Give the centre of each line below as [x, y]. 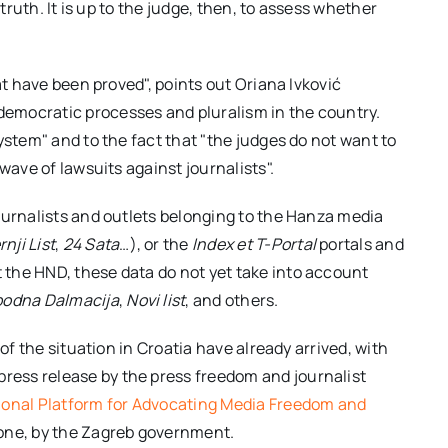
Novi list [156, 299]
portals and [360, 243]
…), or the [155, 243]
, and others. [232, 299]
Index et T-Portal [253, 243]
